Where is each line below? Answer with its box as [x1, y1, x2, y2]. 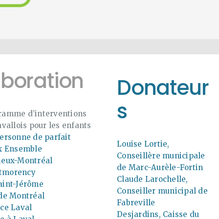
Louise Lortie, [117, 139, 170, 149]
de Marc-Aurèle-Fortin [117, 162, 203, 172]
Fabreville [117, 197, 155, 207]
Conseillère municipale [117, 151, 205, 160]
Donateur [117, 73, 209, 103]
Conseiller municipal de [117, 186, 208, 196]
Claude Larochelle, [117, 174, 188, 184]
